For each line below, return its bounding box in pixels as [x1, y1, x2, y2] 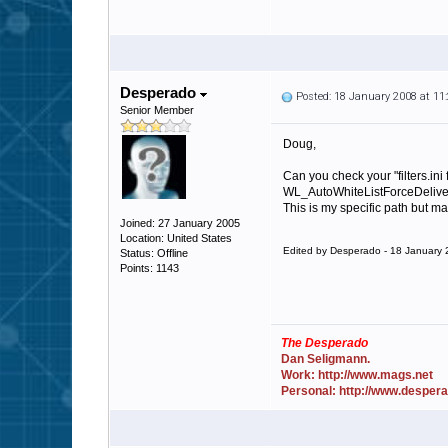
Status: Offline [120, 247, 188, 259]
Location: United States [120, 232, 232, 244]
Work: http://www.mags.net [281, 368, 433, 382]
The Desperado [281, 336, 368, 350]
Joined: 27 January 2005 [120, 217, 240, 229]
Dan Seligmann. [281, 352, 370, 366]
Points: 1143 [120, 262, 179, 274]
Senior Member [120, 104, 194, 116]
